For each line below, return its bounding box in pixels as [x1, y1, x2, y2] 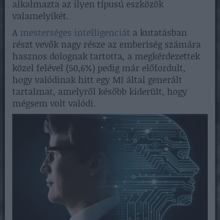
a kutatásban [130, 26, 187, 39]
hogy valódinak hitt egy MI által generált [12, 73, 182, 86]
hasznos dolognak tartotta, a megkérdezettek [12, 49, 200, 62]
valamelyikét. [12, 9, 69, 22]
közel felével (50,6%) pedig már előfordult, [12, 61, 186, 74]
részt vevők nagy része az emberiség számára [12, 37, 201, 51]
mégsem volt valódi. [12, 96, 96, 110]
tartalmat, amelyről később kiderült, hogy [12, 84, 187, 98]
